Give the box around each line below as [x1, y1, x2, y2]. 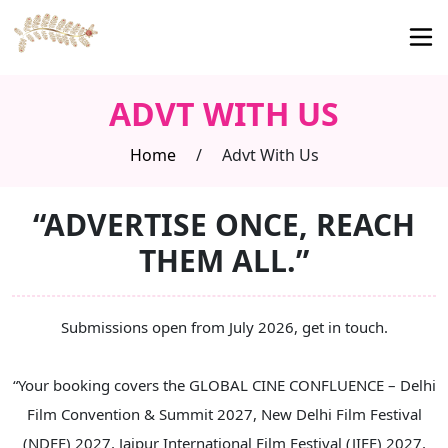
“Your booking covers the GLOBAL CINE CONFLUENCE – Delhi [12, 374, 436, 395]
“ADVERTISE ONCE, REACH [33, 203, 415, 245]
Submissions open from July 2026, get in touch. [60, 316, 388, 337]
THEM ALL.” [139, 239, 309, 281]
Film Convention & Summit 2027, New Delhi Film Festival [26, 403, 422, 424]
